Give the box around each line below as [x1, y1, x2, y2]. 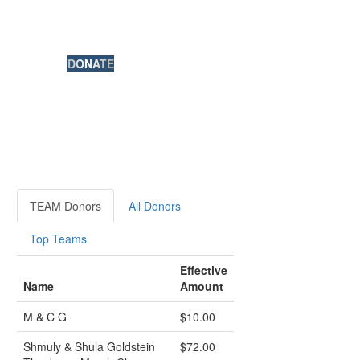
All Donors [129, 198, 181, 214]
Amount [180, 278, 223, 294]
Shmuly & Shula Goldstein [23, 338, 155, 354]
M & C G [23, 309, 67, 325]
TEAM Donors [30, 198, 101, 214]
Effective [180, 262, 227, 278]
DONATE [67, 55, 114, 72]
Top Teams [30, 231, 87, 247]
